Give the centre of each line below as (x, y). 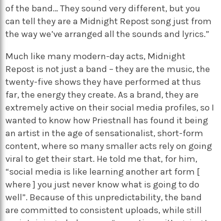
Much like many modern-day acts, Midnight (96, 56)
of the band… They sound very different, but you (103, 9)
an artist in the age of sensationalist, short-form (105, 133)
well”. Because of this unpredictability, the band (104, 197)
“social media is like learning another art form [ (103, 171)
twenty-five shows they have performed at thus (103, 82)
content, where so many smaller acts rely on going (109, 146)
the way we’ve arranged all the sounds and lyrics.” (108, 34)
